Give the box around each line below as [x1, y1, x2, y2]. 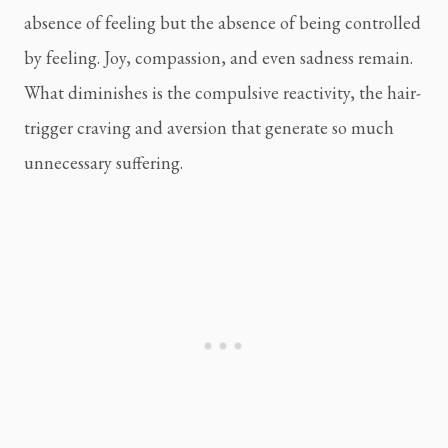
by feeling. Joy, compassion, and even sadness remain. [24, 46, 413, 70]
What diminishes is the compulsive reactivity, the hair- [24, 81, 421, 105]
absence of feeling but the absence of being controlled [24, 11, 421, 35]
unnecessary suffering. [24, 151, 183, 175]
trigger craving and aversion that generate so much [24, 116, 394, 140]
